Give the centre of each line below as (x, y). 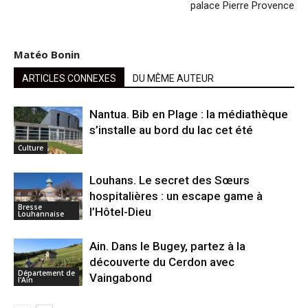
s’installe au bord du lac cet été (171, 130)
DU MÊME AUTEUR (173, 79)
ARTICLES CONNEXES (69, 79)
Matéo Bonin (47, 55)
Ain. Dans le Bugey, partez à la (167, 246)
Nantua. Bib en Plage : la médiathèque (189, 114)
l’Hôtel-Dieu (120, 212)
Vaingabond (121, 278)
